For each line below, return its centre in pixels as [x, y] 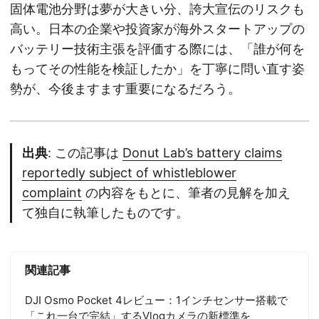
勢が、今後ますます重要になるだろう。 [125, 89]
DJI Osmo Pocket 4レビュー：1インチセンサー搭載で [156, 300]
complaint [52, 193]
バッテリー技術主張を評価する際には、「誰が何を [157, 49]
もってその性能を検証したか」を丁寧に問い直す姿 [157, 69]
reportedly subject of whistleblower [129, 173]
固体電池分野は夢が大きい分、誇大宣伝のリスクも [157, 9]
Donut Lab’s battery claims [202, 153]
